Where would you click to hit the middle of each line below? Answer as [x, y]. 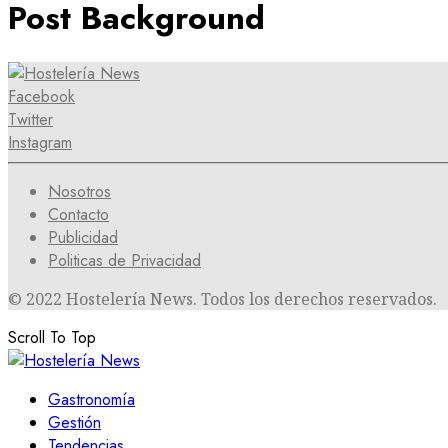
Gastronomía [91, 400]
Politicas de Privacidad [124, 261]
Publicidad [83, 238]
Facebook [41, 97]
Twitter [30, 120]
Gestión [74, 423]
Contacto [78, 215]
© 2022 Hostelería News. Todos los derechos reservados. [222, 299]
